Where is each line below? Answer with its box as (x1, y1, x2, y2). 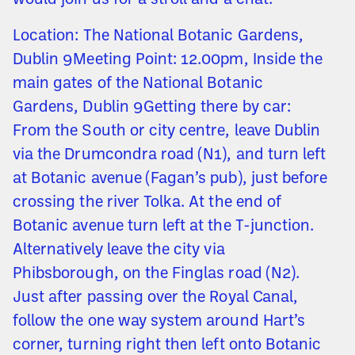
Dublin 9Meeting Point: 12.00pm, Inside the (13, 52, 323, 69)
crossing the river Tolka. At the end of (13, 195, 281, 212)
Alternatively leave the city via (13, 242, 225, 259)
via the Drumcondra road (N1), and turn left (13, 147, 326, 164)
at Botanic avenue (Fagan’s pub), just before (13, 171, 328, 188)
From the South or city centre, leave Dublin (13, 124, 321, 140)
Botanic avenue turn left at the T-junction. (13, 219, 315, 235)
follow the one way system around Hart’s (13, 314, 305, 330)
